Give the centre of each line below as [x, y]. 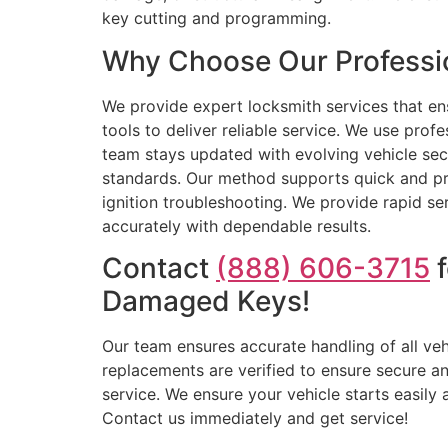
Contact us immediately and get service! [255, 417]
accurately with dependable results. [236, 225]
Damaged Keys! [206, 300]
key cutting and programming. [216, 18]
